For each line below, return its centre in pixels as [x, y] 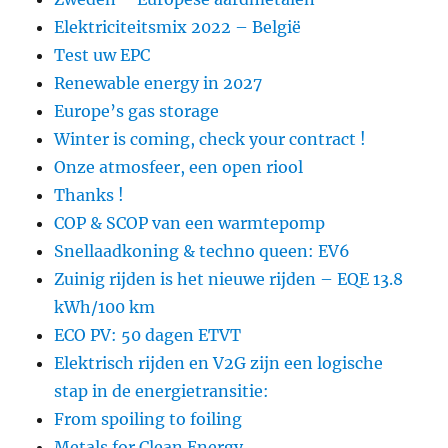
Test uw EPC [102, 54]
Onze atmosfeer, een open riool [179, 166]
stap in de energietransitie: [162, 390]
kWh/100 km [105, 306]
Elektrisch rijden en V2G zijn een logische [219, 362]
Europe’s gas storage [137, 110]
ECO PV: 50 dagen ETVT [148, 334]
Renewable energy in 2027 [158, 82]
